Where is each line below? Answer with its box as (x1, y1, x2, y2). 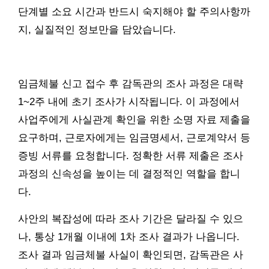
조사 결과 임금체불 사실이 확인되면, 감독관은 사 (18, 249, 243, 261)
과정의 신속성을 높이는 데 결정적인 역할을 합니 (18, 168, 240, 180)
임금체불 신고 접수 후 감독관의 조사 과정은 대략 (18, 78, 243, 90)
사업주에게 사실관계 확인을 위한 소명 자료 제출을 (18, 114, 250, 126)
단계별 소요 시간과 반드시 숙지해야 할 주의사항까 (18, 6, 250, 18)
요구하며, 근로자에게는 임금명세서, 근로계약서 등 (18, 132, 250, 144)
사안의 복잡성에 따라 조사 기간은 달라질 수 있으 (18, 213, 243, 225)
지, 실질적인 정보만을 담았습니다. (18, 24, 176, 36)
